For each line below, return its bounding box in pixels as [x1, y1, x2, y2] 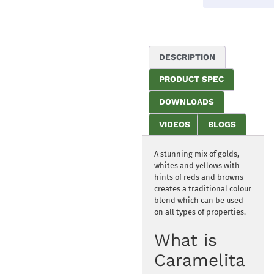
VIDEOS [159, 119, 191, 129]
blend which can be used [154, 195, 243, 205]
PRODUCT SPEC [159, 74, 224, 84]
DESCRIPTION [159, 51, 216, 62]
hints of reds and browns [154, 172, 243, 182]
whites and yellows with [154, 160, 240, 170]
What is [154, 229, 217, 250]
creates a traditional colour [154, 183, 251, 193]
